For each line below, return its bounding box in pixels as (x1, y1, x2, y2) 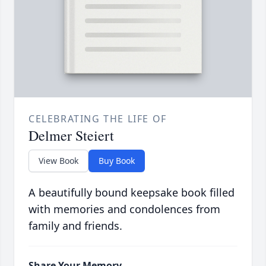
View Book (39, 155, 78, 167)
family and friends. (28, 218, 122, 233)
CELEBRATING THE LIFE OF (28, 112, 167, 126)
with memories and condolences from (28, 202, 220, 217)
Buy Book (99, 155, 135, 167)
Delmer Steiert (28, 126, 114, 145)
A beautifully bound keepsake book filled (28, 185, 235, 200)
